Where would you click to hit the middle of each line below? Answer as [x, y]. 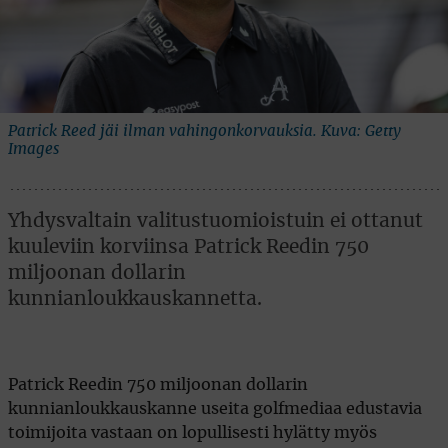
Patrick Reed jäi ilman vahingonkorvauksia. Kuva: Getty [204, 131]
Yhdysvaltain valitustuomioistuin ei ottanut [215, 221]
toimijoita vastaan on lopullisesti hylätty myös [192, 432]
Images [33, 149]
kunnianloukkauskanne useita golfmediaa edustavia [215, 408]
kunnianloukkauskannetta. [135, 299]
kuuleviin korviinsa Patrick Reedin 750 [188, 247]
